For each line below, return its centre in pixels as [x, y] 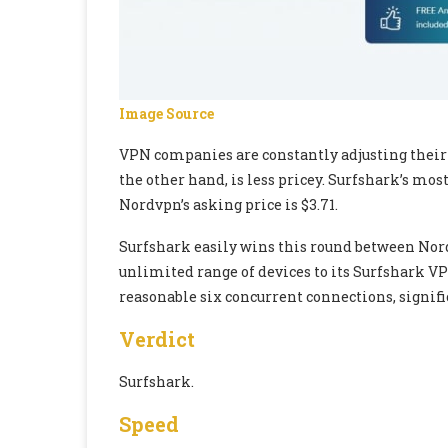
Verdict [157, 339]
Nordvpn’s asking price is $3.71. [228, 205]
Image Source [166, 114]
